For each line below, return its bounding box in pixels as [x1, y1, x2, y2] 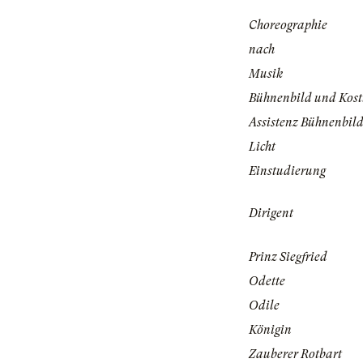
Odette [249, 274, 285, 289]
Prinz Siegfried [249, 250, 327, 265]
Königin [249, 322, 292, 338]
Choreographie [249, 18, 327, 33]
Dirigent [249, 206, 293, 221]
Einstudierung [249, 164, 326, 179]
